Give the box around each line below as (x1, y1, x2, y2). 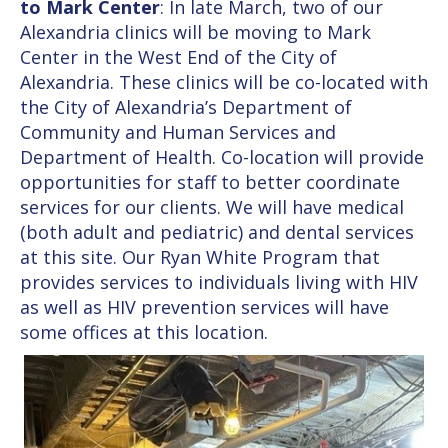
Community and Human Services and (20, 119, 336, 144)
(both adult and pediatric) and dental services (20, 219, 414, 244)
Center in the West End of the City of (20, 44, 337, 69)
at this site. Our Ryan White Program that (20, 244, 380, 269)
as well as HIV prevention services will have (20, 294, 389, 319)
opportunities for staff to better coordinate (20, 169, 400, 194)
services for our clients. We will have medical (20, 194, 404, 219)
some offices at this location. (20, 319, 268, 344)
